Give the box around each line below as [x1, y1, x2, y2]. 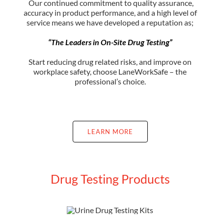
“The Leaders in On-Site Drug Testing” [48, 37, 172, 47]
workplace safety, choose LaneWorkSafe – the [33, 66, 187, 76]
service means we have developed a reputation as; [27, 17, 193, 27]
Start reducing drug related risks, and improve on [28, 56, 192, 66]
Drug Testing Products [50, 171, 170, 186]
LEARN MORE [87, 127, 133, 136]
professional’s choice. [74, 76, 146, 86]
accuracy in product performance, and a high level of [23, 7, 197, 17]
